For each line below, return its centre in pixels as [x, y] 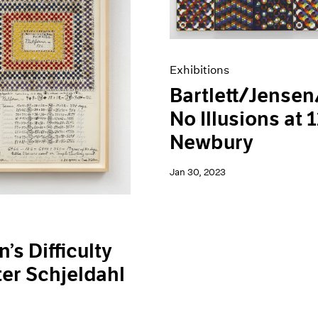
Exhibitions [200, 70]
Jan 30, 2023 [198, 172]
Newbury [212, 143]
